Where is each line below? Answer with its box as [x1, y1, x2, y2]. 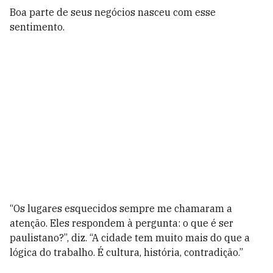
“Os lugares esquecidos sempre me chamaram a [10, 202, 232, 214]
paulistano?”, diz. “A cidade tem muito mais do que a [10, 232, 250, 244]
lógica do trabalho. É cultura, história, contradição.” [10, 246, 243, 258]
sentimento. [10, 21, 65, 33]
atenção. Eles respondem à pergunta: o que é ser [10, 217, 233, 229]
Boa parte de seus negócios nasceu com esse [10, 6, 216, 18]
